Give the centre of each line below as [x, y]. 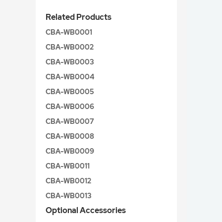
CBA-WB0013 [69, 196]
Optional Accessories [86, 210]
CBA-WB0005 [70, 92]
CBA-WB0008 [70, 136]
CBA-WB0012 [68, 181]
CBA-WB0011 [68, 166]
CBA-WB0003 [70, 62]
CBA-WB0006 [70, 107]
